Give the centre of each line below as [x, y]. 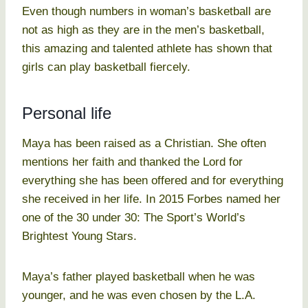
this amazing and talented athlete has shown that [147, 49]
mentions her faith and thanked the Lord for [132, 162]
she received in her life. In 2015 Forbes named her [151, 199]
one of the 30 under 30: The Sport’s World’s [134, 218]
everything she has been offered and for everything [153, 181]
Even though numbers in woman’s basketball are [146, 12]
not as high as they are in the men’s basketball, [143, 30]
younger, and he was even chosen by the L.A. [139, 296]
